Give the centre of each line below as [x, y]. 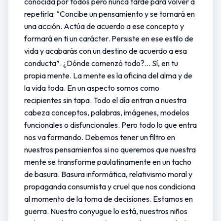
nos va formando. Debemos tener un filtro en [100, 137]
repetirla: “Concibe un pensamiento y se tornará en [110, 14]
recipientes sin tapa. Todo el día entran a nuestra [105, 100]
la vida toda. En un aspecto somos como [92, 88]
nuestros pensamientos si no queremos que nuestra [110, 149]
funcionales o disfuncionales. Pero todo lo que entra [110, 125]
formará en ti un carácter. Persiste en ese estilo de [109, 38]
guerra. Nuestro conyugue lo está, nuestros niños [106, 211]
